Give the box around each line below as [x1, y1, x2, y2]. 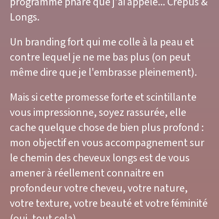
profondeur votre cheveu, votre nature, [10, 181, 188, 196]
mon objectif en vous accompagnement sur [10, 136, 204, 151]
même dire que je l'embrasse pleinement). [10, 66, 199, 80]
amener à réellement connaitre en [10, 166, 164, 181]
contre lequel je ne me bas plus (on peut [10, 50, 191, 65]
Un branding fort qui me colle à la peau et [10, 35, 194, 50]
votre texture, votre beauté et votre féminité [10, 197, 208, 211]
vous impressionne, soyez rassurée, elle [10, 106, 186, 120]
